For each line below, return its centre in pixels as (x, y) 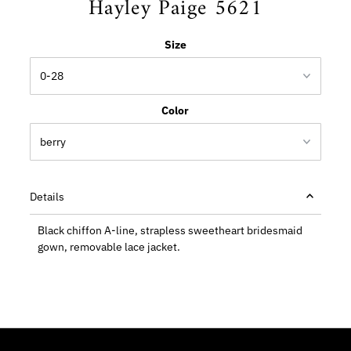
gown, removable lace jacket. (109, 246)
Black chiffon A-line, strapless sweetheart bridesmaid (170, 230)
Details (47, 196)
